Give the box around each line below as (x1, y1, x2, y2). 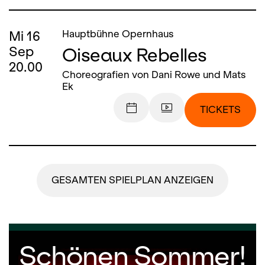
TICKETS (200, 104, 241, 115)
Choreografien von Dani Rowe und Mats (62, 69, 246, 80)
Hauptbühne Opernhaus (62, 28, 174, 40)
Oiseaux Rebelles (62, 43, 207, 66)
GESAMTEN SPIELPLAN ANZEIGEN (51, 174, 214, 186)
